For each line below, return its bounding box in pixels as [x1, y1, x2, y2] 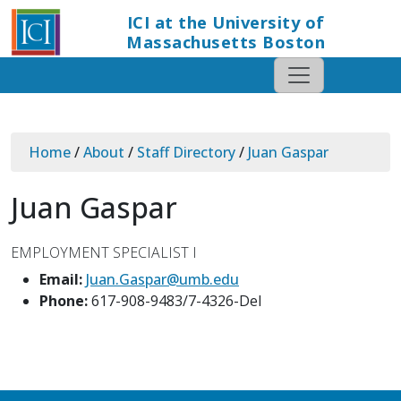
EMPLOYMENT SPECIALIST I [11, 242, 197, 262]
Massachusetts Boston [126, 30, 325, 53]
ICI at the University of [126, 11, 325, 33]
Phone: [39, 290, 88, 311]
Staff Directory [137, 142, 235, 162]
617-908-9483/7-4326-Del [91, 290, 261, 311]
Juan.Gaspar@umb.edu [86, 269, 239, 289]
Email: [39, 269, 82, 289]
